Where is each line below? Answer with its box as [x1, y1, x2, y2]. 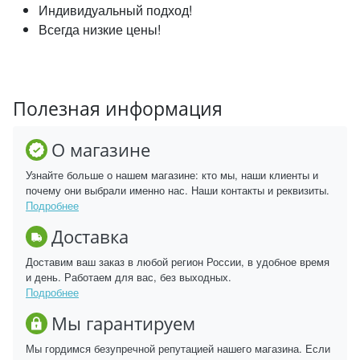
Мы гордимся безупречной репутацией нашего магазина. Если [26, 341, 330, 357]
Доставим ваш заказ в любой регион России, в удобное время [26, 254, 329, 270]
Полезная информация [13, 96, 223, 122]
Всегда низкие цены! [39, 20, 161, 39]
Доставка [51, 224, 129, 248]
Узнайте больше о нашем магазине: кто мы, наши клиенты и [26, 167, 318, 183]
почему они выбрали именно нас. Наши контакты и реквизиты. [26, 182, 329, 198]
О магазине [51, 137, 150, 162]
